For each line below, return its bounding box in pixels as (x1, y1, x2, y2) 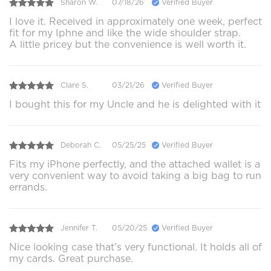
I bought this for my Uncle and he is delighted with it (9, 98, 261, 110)
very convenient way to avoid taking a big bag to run (9, 169, 261, 181)
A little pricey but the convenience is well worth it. (9, 38, 246, 50)
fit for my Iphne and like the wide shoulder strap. (9, 27, 241, 39)
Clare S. (60, 80, 88, 90)
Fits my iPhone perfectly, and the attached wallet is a (9, 158, 260, 170)
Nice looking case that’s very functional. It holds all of (9, 241, 262, 253)
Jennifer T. (60, 223, 97, 233)
